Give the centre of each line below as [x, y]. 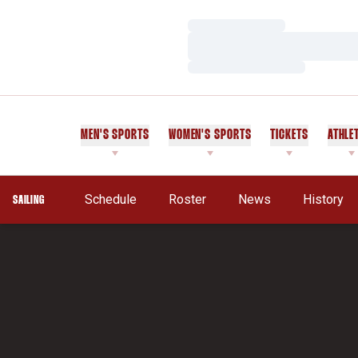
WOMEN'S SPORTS [210, 135]
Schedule [110, 199]
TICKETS [289, 135]
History [323, 199]
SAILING [29, 200]
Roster [187, 199]
